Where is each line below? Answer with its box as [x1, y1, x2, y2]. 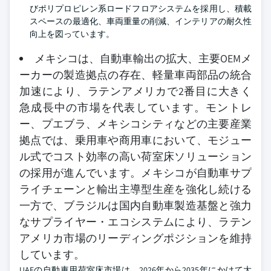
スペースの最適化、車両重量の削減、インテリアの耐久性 [30, 16, 252, 27]
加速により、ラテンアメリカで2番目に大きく [19, 84, 252, 99]
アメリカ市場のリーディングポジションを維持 [19, 231, 252, 246]
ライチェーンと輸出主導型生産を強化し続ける [19, 182, 252, 197]
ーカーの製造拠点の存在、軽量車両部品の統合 [19, 68, 252, 82]
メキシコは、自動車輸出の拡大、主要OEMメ [34, 51, 252, 66]
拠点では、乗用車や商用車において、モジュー [19, 133, 252, 148]
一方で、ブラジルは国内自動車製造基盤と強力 [19, 198, 252, 213]
